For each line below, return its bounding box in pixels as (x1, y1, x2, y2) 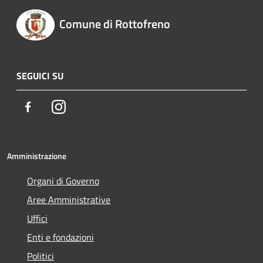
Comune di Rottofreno (59, 15, 170, 33)
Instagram (65, 99, 106, 113)
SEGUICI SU (16, 68, 63, 83)
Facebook (35, 99, 71, 113)
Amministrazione (7, 149, 66, 162)
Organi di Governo (27, 173, 99, 188)
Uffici (27, 211, 48, 225)
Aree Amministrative (27, 192, 110, 207)
